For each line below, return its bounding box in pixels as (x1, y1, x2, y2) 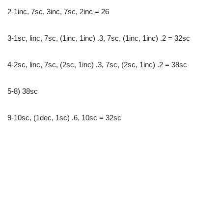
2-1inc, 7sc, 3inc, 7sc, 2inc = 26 (7, 7, 109, 16)
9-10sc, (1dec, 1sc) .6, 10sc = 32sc (7, 113, 121, 122)
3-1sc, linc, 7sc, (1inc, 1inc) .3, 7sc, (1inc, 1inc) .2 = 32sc (7, 33, 190, 42)
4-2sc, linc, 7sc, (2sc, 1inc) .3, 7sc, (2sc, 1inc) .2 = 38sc (7, 60, 187, 69)
